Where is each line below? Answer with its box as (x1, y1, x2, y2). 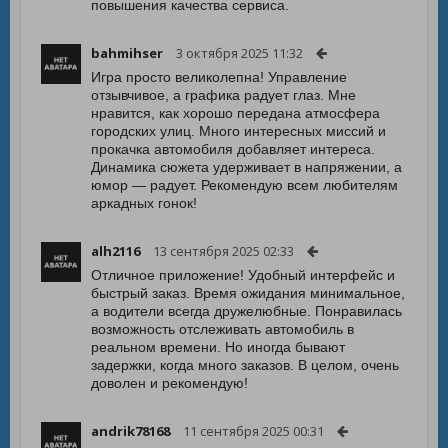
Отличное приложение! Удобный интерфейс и (91, 267, 395, 283)
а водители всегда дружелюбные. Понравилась (91, 303, 402, 319)
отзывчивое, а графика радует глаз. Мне (91, 87, 356, 103)
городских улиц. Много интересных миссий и (91, 123, 386, 139)
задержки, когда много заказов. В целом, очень (91, 357, 399, 373)
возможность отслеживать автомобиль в (91, 321, 354, 337)
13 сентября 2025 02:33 (153, 242, 294, 260)
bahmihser (91, 44, 163, 62)
